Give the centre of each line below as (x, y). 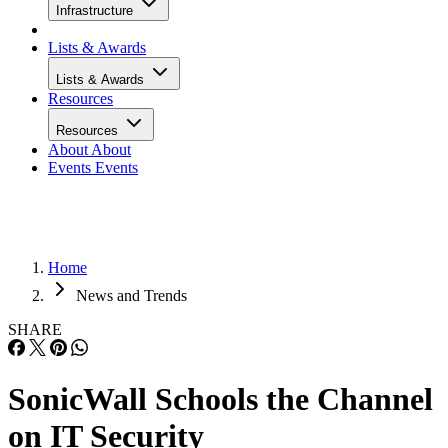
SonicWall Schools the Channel (220, 399)
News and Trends (131, 295)
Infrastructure (96, 10)
